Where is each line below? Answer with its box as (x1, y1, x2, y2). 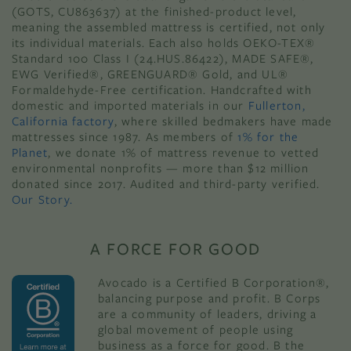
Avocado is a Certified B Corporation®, (98, 274, 330, 291)
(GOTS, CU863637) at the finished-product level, (12, 3, 297, 20)
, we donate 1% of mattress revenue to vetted (48, 144, 320, 161)
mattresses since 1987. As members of (12, 128, 238, 146)
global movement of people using (98, 321, 294, 338)
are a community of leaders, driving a (98, 306, 317, 323)
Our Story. (12, 191, 73, 208)
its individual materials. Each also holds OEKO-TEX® (12, 34, 316, 52)
